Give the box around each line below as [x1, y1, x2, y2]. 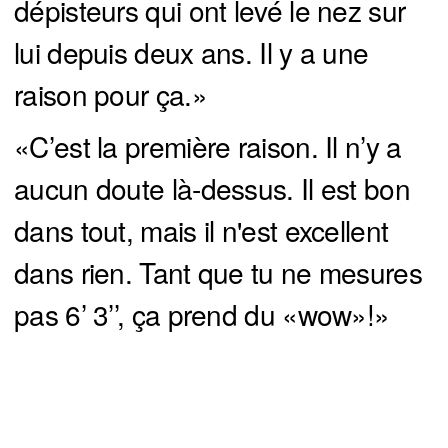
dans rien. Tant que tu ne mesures [14, 251, 422, 292]
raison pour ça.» [14, 73, 207, 114]
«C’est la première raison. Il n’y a [14, 125, 402, 166]
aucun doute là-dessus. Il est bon [14, 167, 410, 208]
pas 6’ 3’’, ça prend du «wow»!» [14, 293, 390, 334]
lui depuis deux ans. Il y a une [14, 31, 369, 72]
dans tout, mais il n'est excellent [14, 209, 389, 250]
